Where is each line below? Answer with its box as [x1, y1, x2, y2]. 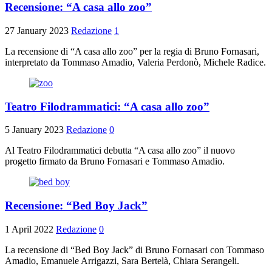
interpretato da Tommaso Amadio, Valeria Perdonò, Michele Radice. [5, 56, 266, 67]
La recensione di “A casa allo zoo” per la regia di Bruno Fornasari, [5, 46, 259, 56]
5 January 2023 [5, 124, 64, 135]
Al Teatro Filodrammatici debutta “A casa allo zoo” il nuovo [5, 145, 235, 156]
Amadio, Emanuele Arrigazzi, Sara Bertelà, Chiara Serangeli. [5, 255, 239, 266]
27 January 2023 [5, 25, 69, 36]
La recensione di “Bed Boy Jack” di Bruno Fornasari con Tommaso [5, 244, 264, 255]
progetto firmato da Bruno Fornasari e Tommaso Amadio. [5, 156, 225, 167]
